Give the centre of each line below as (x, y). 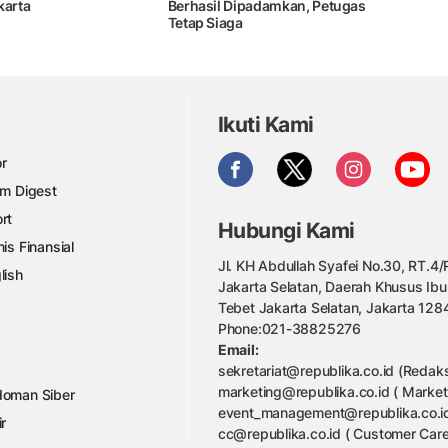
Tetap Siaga (205, 23)
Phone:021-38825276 (289, 328)
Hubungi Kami (286, 231)
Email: (238, 349)
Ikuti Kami (265, 124)
